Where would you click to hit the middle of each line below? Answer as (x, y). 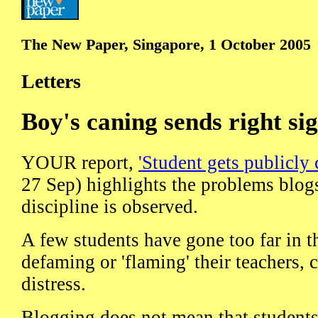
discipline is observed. (110, 206)
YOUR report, (80, 162)
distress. (54, 284)
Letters (51, 81)
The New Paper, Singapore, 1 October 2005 (166, 45)
